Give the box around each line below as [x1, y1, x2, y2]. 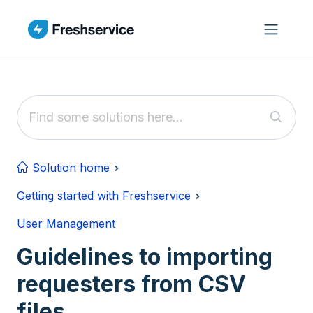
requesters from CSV [17, 270, 246, 298]
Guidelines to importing [17, 243, 272, 270]
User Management [17, 217, 115, 231]
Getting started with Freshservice [17, 189, 191, 203]
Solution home [29, 161, 110, 175]
